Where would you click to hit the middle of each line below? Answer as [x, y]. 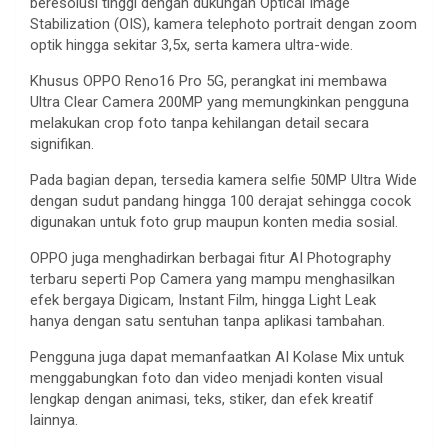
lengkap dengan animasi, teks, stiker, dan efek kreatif [202, 398]
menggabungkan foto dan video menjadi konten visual [206, 377]
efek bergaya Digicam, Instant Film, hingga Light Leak [203, 299]
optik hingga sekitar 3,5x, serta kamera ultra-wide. [191, 44]
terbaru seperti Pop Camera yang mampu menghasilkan [212, 278]
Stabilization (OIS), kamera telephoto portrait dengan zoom [223, 23]
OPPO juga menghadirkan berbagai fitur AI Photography [210, 257]
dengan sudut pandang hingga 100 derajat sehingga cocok [220, 200]
